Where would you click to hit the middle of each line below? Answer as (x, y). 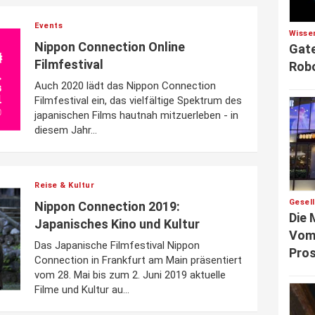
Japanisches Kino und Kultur (117, 224)
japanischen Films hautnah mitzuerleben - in (136, 115)
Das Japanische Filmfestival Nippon (117, 245)
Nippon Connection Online (110, 47)
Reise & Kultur (64, 185)
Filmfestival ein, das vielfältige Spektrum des (138, 101)
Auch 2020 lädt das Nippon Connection (125, 86)
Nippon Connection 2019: (107, 206)
